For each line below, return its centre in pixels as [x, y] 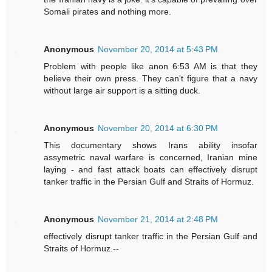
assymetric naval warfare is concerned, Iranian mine [151, 157]
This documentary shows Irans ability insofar [151, 145]
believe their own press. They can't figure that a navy [151, 78]
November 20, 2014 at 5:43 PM [158, 49]
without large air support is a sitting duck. [122, 90]
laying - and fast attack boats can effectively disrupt [151, 169]
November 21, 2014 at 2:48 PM [158, 219]
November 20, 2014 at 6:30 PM [158, 128]
